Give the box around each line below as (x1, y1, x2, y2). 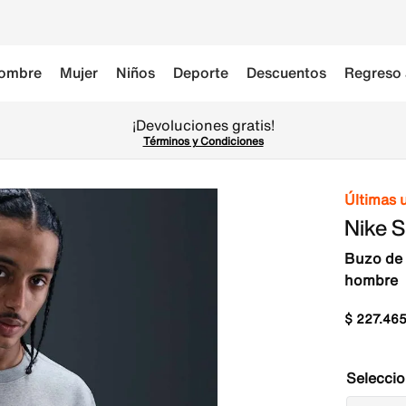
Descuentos (246, 62, 326, 83)
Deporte (173, 62, 228, 83)
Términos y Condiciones (142, 133, 264, 149)
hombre (344, 269, 398, 291)
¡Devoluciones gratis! (131, 114, 275, 136)
